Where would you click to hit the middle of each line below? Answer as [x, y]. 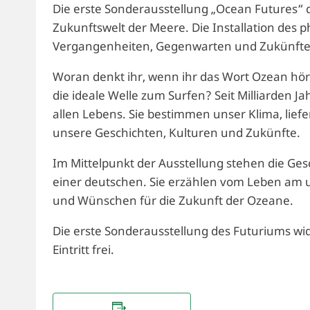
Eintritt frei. [83, 249]
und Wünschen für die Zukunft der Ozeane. [173, 200]
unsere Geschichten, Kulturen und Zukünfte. [176, 133]
